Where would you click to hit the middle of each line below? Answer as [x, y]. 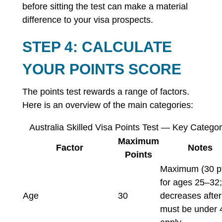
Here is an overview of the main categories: [108, 105]
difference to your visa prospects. [87, 20]
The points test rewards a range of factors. [106, 92]
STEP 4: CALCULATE [97, 47]
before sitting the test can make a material [105, 6]
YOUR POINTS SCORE [102, 69]
